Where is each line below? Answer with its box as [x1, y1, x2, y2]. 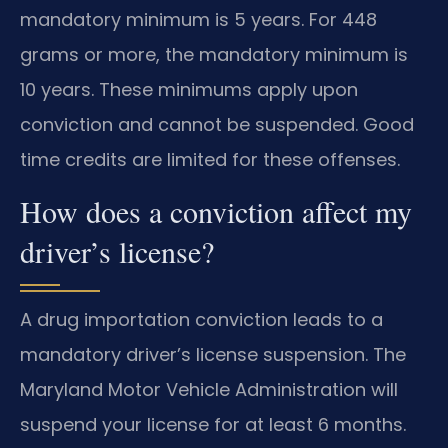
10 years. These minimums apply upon [20, 77, 358, 103]
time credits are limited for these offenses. [20, 147, 400, 173]
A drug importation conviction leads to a [20, 307, 383, 333]
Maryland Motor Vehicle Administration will [20, 377, 398, 403]
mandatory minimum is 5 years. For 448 [20, 7, 377, 33]
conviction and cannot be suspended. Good [20, 112, 414, 138]
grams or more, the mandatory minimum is [20, 42, 408, 68]
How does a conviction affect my [20, 191, 412, 232]
